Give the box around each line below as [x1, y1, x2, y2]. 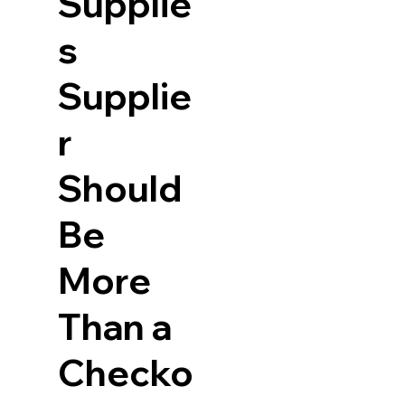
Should [57, 165, 182, 212]
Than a [57, 304, 172, 350]
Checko [57, 350, 193, 396]
